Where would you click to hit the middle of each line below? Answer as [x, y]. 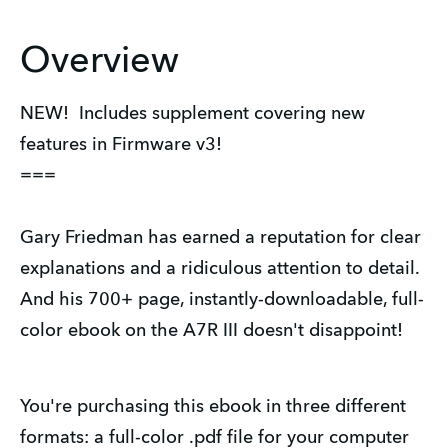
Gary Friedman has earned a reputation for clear [220, 238]
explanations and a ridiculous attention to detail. [219, 269]
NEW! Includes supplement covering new [192, 114]
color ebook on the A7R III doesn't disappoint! [216, 331]
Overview [99, 62]
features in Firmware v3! [121, 145]
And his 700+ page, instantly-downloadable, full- [222, 300]
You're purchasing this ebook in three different [213, 406]
